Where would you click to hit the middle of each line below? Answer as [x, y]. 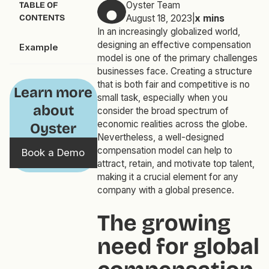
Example [38, 47]
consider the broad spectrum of [163, 111]
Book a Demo [53, 152]
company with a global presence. [165, 190]
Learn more [53, 92]
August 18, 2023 [159, 19]
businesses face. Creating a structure [174, 71]
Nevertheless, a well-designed [160, 138]
